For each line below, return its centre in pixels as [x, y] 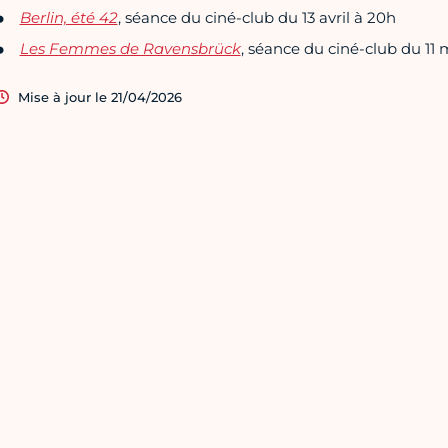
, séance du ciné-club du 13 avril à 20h [256, 18]
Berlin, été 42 [68, 18]
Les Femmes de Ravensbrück [130, 49]
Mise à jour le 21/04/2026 [99, 97]
